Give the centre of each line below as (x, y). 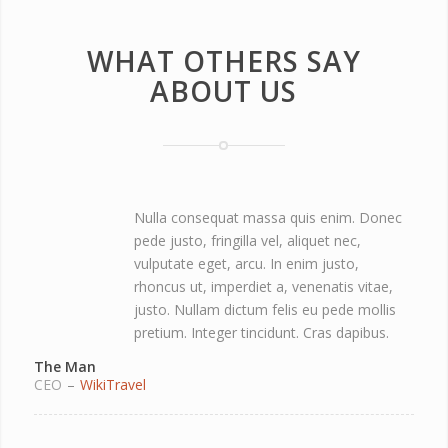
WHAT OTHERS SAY (223, 60)
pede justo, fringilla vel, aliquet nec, (247, 240)
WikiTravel (112, 385)
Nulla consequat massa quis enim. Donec (267, 217)
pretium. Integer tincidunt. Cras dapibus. (261, 332)
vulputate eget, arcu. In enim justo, (246, 263)
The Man (64, 367)
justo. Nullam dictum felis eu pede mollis (264, 309)
